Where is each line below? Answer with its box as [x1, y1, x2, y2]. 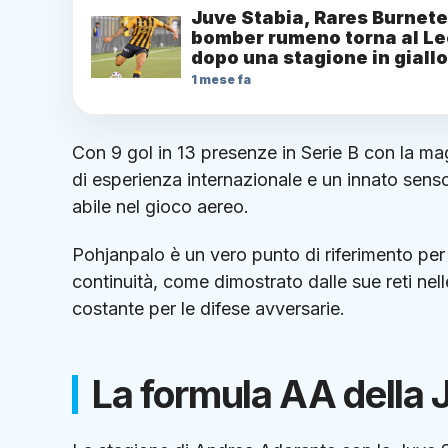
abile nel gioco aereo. [72, 195, 249, 217]
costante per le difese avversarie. [72, 297, 345, 319]
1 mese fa [191, 71, 251, 87]
